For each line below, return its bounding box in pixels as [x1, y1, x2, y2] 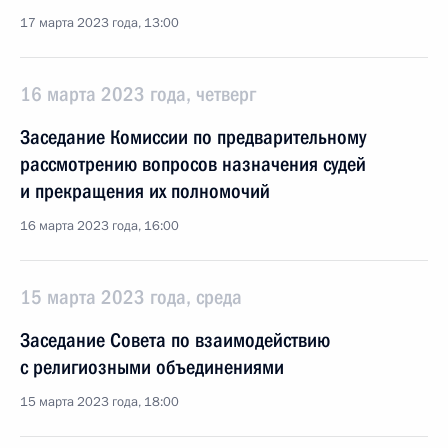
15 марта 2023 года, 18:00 [20, 393, 179, 411]
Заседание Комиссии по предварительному [20, 125, 366, 149]
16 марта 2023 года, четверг [20, 82, 256, 106]
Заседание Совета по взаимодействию [20, 328, 330, 352]
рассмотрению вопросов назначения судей [20, 152, 366, 176]
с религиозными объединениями [20, 355, 284, 379]
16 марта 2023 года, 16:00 [20, 217, 179, 235]
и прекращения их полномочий [20, 179, 270, 203]
